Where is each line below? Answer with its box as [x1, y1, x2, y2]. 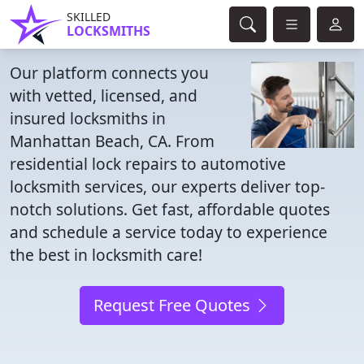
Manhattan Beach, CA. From [10, 130, 214, 152]
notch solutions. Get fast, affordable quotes [10, 198, 330, 220]
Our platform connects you [10, 62, 209, 84]
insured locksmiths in [10, 107, 166, 129]
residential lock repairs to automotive [10, 153, 286, 175]
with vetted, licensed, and [10, 84, 197, 106]
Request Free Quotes [93, 294, 254, 316]
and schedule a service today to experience [10, 221, 327, 243]
